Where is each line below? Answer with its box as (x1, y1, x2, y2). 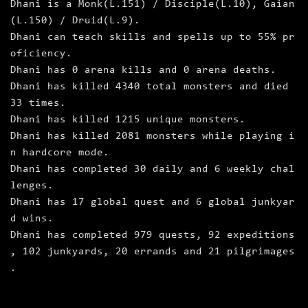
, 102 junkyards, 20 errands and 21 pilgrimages (10, 247, 295, 258)
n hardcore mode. (10, 148, 109, 159)
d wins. (10, 214, 54, 225)
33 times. (10, 98, 66, 109)
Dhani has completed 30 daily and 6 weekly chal (10, 164, 295, 175)
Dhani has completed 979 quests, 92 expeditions (10, 230, 295, 241)
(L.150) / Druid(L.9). (10, 16, 140, 27)
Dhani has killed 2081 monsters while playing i (10, 131, 295, 142)
